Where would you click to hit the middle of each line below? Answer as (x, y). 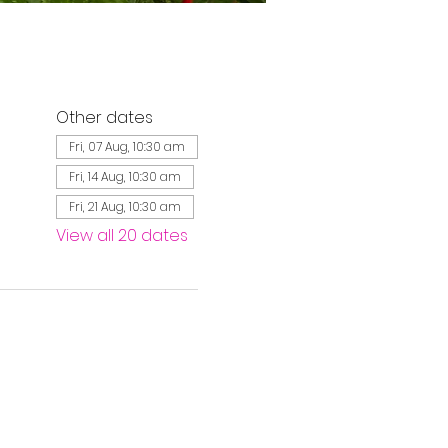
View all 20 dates (121, 235)
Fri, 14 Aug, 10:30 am (124, 176)
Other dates (104, 117)
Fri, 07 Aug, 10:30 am (126, 146)
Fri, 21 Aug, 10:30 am (124, 206)
